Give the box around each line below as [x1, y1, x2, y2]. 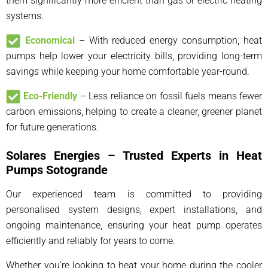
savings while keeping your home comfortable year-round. [6, 65, 249, 77]
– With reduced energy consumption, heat [74, 34, 263, 46]
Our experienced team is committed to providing [6, 188, 262, 200]
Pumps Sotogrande [6, 163, 108, 178]
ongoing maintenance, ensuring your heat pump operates [6, 220, 262, 232]
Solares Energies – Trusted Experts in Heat [6, 148, 262, 163]
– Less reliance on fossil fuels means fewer [77, 90, 263, 102]
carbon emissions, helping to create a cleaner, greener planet [6, 106, 262, 118]
